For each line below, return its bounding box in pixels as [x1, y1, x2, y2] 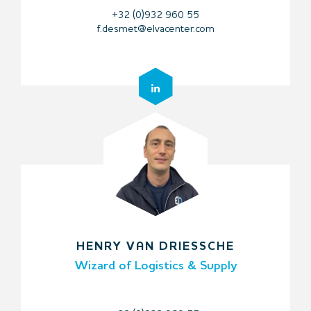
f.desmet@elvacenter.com [96, 24, 215, 35]
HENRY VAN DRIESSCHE [76, 240, 235, 253]
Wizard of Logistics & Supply [74, 259, 237, 272]
